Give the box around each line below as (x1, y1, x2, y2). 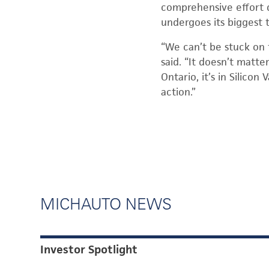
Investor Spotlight (40, 242, 138, 257)
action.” (161, 85, 196, 98)
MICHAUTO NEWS (40, 194, 172, 214)
